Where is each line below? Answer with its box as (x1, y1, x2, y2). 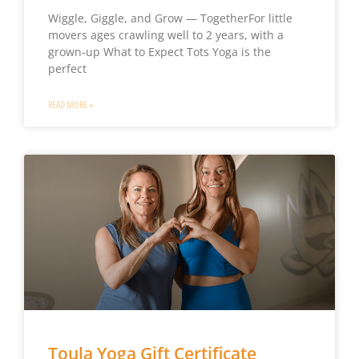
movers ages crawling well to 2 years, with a (47, 26, 284, 42)
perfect (47, 60, 87, 76)
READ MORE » (47, 99, 94, 111)
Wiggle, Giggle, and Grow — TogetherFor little (47, 10, 292, 26)
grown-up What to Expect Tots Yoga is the (47, 43, 271, 59)
